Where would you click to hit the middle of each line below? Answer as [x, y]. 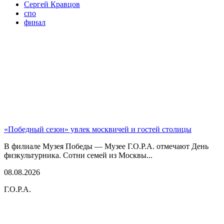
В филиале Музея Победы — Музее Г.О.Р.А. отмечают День [106, 146]
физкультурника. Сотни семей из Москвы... [78, 155]
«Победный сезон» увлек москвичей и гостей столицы [98, 129]
